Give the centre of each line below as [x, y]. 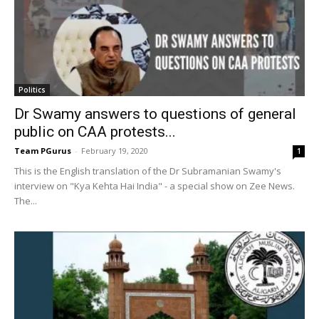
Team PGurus [43, 151]
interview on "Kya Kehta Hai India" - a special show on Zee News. [155, 186]
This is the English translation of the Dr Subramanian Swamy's [148, 171]
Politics [32, 90]
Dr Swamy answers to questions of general [155, 114]
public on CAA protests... [95, 132]
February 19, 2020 [115, 151]
